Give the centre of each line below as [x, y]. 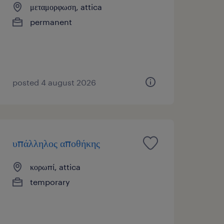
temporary [50, 181]
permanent [51, 21]
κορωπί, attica [55, 166]
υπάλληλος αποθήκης [56, 143]
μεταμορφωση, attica [66, 6]
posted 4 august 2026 [54, 82]
